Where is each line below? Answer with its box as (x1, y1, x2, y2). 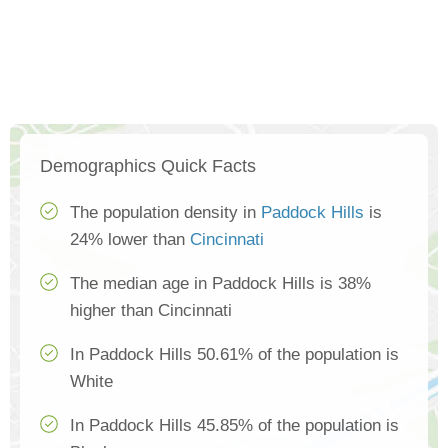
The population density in (70, 203, 261, 223)
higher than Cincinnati (70, 301, 232, 321)
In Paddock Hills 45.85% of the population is (70, 416, 399, 436)
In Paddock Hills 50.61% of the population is (70, 345, 399, 365)
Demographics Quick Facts (40, 156, 256, 177)
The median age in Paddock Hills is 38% (70, 274, 371, 294)
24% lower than (70, 230, 190, 250)
